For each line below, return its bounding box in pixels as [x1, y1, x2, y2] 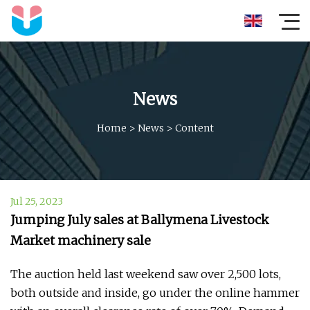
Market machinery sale [10, 232, 151, 248]
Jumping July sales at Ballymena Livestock [10, 212, 269, 228]
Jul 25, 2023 [10, 195, 63, 208]
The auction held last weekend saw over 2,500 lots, [10, 267, 281, 281]
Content [174, 121, 214, 134]
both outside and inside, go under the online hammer [10, 286, 300, 300]
